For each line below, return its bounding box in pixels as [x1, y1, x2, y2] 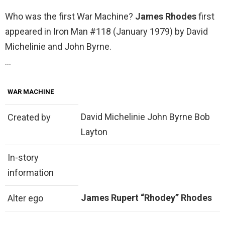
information [8, 167, 54, 178]
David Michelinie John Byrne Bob [81, 111, 210, 123]
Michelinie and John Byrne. [5, 41, 111, 52]
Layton [81, 127, 107, 138]
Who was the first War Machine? [5, 11, 135, 22]
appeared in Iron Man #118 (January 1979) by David [5, 26, 208, 37]
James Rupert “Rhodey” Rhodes [81, 192, 212, 203]
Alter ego [8, 193, 43, 204]
